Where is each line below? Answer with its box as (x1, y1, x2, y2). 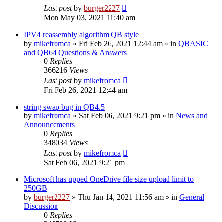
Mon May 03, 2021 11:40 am (44, 13, 135, 22)
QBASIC (178, 39, 208, 48)
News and (176, 111, 208, 120)
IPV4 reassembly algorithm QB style (24, 30, 139, 39)
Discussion (24, 201, 58, 210)
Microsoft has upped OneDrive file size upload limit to (24, 174, 194, 183)
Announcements (24, 120, 75, 129)
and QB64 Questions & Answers (24, 48, 127, 56)
